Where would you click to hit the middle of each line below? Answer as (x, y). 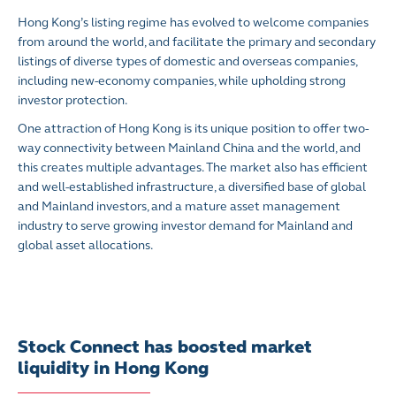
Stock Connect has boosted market (165, 347)
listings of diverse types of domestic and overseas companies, (187, 62)
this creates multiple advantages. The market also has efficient (193, 168)
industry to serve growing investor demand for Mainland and (185, 226)
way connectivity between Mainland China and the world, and (189, 148)
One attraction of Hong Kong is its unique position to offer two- (193, 129)
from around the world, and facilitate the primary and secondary (197, 42)
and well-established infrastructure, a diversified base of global (192, 187)
